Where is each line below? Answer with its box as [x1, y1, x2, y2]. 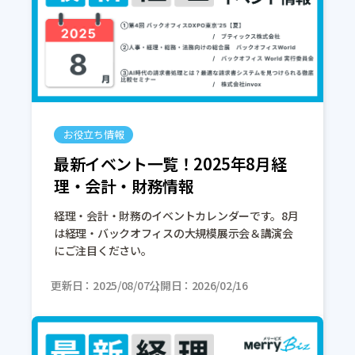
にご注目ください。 [54, 242, 152, 258]
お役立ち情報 [63, 126, 124, 142]
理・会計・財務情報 [54, 174, 194, 197]
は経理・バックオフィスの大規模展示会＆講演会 [54, 224, 293, 241]
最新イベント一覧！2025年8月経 [54, 151, 287, 175]
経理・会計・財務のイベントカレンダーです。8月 [54, 207, 299, 223]
